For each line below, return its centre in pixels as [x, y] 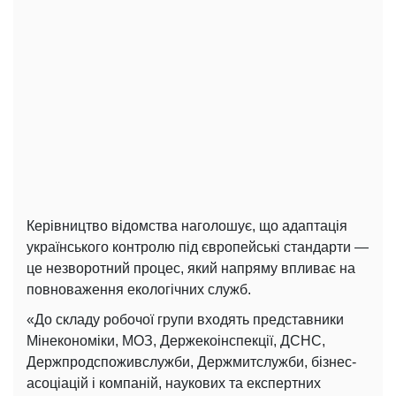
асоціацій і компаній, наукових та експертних [174, 383]
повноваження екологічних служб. [139, 289]
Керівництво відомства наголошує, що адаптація [187, 225]
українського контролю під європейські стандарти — [198, 247]
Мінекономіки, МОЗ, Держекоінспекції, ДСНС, [176, 340]
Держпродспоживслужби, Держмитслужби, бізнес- [191, 362]
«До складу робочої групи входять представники [185, 319]
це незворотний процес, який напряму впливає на [191, 268]
